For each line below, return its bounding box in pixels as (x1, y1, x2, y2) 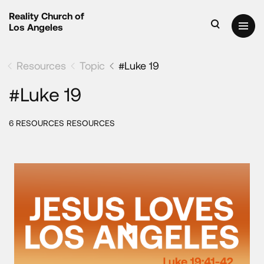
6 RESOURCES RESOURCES (9, 118, 115, 128)
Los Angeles (9, 21, 63, 32)
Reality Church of (9, 10, 84, 21)
